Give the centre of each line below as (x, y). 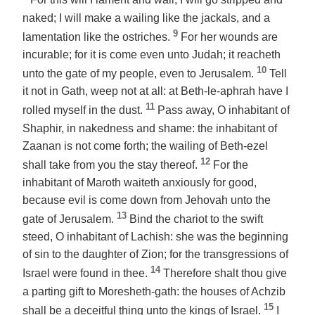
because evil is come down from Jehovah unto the (147, 200)
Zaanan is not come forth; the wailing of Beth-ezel (145, 146)
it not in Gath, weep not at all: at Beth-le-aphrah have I (155, 91)
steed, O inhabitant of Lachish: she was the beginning (155, 237)
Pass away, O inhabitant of (224, 110)
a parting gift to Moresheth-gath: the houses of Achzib (154, 291)
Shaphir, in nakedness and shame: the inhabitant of (150, 128)
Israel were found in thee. (86, 274)
